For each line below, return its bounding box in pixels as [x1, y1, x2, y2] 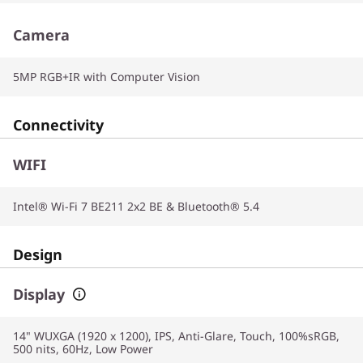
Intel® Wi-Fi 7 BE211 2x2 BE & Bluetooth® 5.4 [13, 198, 259, 214]
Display [13, 284, 65, 304]
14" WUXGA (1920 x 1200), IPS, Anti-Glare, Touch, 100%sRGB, [13, 327, 340, 344]
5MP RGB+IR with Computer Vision [13, 68, 200, 84]
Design [13, 244, 62, 264]
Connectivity [13, 114, 104, 135]
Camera [13, 24, 70, 45]
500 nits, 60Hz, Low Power [13, 340, 153, 357]
